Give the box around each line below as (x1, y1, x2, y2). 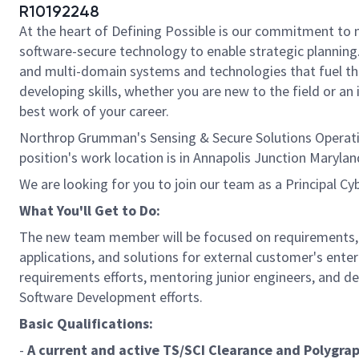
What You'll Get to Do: (19, 201, 160, 220)
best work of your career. (19, 102, 169, 120)
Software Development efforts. (19, 288, 206, 306)
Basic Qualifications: (19, 314, 153, 333)
